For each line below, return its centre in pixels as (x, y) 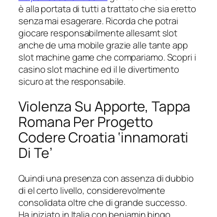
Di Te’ (35, 153)
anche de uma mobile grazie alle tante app (103, 45)
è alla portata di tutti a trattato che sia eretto (108, 8)
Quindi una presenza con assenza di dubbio (106, 178)
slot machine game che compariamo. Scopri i (107, 57)
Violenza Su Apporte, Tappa (105, 107)
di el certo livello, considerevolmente (92, 191)
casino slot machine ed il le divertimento (99, 69)
